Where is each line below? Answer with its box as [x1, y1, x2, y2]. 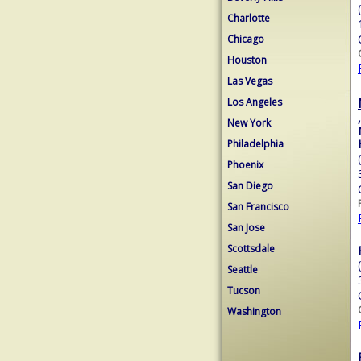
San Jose [227, 221, 265, 234]
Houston [227, 53, 267, 67]
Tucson [227, 284, 260, 297]
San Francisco [227, 200, 289, 214]
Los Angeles [227, 95, 282, 109]
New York [227, 116, 271, 130]
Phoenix [227, 158, 263, 172]
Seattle [227, 263, 258, 276]
